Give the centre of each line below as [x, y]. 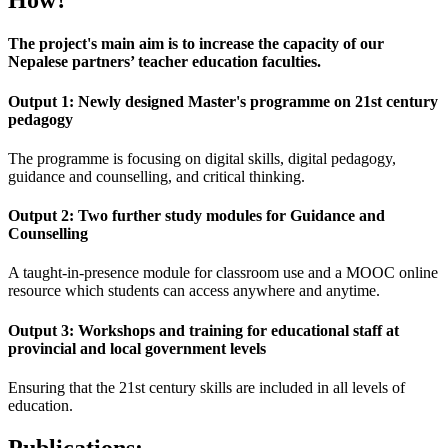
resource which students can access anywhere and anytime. [194, 291]
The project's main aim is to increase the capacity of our [196, 44]
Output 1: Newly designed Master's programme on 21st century [223, 101]
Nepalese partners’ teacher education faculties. [164, 62]
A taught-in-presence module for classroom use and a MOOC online [223, 273]
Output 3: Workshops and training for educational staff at [203, 330]
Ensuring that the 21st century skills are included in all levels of [206, 387]
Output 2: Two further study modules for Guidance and [196, 216]
